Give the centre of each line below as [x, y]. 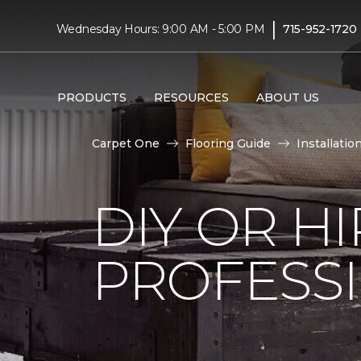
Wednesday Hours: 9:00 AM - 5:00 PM [160, 29]
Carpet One [126, 143]
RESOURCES [191, 97]
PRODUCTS [91, 97]
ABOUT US [287, 97]
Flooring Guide [228, 143]
